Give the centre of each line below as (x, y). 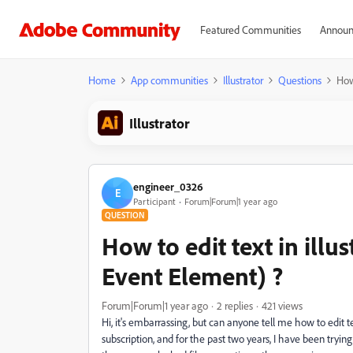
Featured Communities (250, 30)
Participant (154, 201)
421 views (282, 305)
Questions (300, 80)
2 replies (235, 305)
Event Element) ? (192, 276)
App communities (169, 80)
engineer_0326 (168, 186)
